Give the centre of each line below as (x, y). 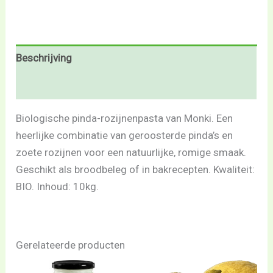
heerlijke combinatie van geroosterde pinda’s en (125, 135)
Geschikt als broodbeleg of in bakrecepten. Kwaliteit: (136, 169)
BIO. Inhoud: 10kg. (58, 186)
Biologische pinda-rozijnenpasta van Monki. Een (125, 118)
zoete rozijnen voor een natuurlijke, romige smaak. (131, 152)
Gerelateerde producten (71, 245)
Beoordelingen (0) (57, 86)
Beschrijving (44, 58)
